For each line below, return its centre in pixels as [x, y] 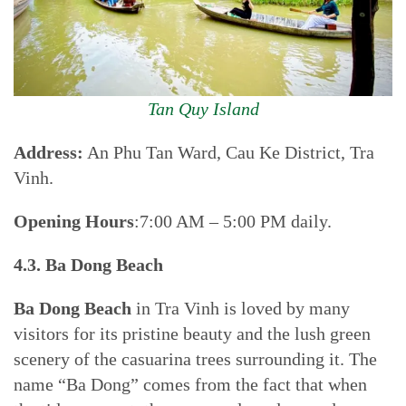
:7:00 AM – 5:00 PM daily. [233, 221]
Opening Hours [74, 221]
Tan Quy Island [203, 109]
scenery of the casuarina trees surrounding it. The [195, 359]
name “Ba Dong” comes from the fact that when [190, 384]
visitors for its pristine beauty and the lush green [192, 333]
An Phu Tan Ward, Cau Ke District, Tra [229, 152]
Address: [48, 152]
